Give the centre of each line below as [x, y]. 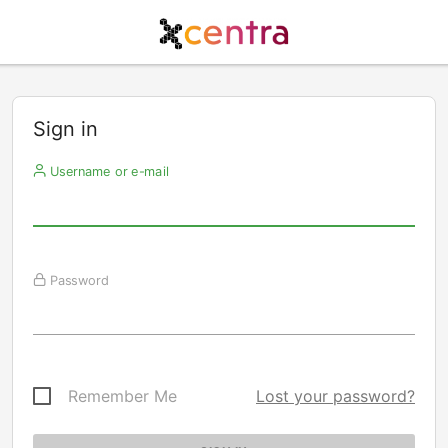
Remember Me [122, 396]
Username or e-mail [107, 171]
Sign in [65, 129]
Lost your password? [335, 396]
